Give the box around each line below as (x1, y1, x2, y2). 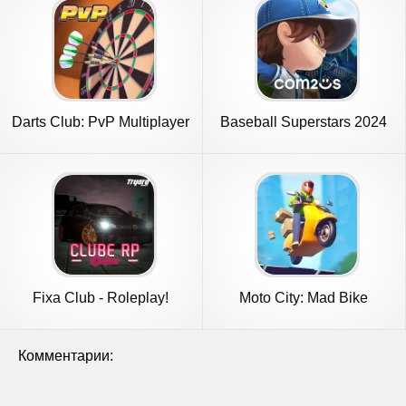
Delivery (276, 306, 331, 322)
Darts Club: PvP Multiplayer (12, 114, 190, 130)
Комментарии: (18, 348, 113, 363)
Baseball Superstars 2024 (220, 114, 388, 130)
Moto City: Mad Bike (239, 290, 369, 305)
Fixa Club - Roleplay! (33, 290, 169, 305)
